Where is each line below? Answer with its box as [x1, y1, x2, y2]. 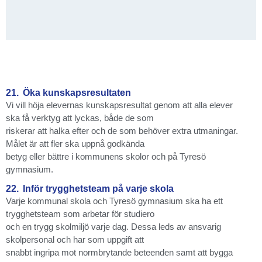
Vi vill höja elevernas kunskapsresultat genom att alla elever [6, 99, 233, 110]
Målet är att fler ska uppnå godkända [6, 138, 144, 149]
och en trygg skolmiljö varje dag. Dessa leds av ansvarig [6, 222, 221, 232]
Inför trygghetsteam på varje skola [23, 184, 174, 194]
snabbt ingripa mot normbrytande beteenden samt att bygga [6, 247, 233, 258]
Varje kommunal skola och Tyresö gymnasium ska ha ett [6, 196, 223, 206]
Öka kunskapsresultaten [23, 87, 131, 98]
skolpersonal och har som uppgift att [6, 235, 144, 245]
